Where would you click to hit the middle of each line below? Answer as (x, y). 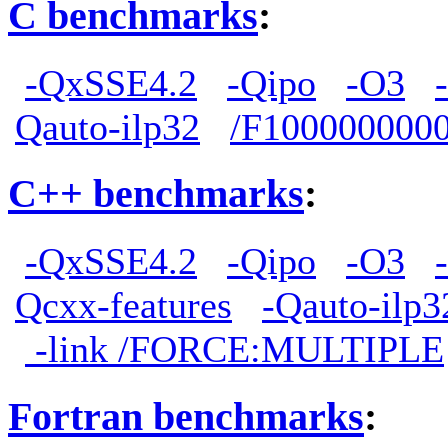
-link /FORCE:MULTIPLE (234, 348)
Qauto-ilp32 (107, 126)
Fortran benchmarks (186, 416)
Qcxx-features (123, 304)
